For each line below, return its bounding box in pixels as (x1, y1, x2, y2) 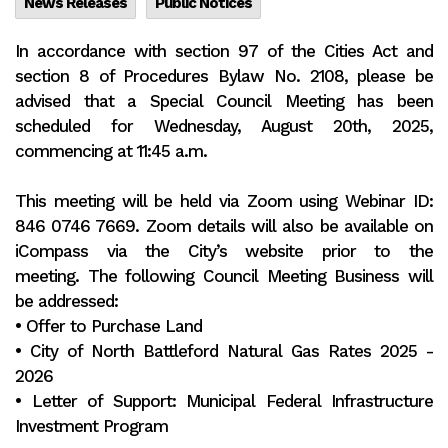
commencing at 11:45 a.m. (15, 141, 207, 161)
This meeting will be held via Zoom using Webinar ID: (15, 191, 433, 211)
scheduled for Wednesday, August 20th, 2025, (15, 116, 433, 136)
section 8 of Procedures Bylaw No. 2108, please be (15, 66, 433, 86)
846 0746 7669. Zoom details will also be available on (15, 216, 433, 236)
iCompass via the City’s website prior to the (15, 241, 433, 261)
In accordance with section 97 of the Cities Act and (15, 41, 433, 61)
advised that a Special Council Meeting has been (15, 91, 433, 111)
